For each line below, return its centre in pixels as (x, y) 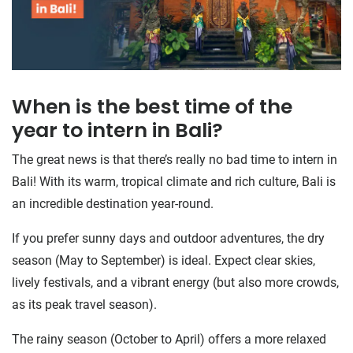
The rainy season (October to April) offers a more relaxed (169, 339)
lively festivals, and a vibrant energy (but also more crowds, (175, 282)
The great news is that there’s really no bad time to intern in (175, 159)
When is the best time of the (152, 106)
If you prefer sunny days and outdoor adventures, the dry (168, 238)
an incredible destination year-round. (113, 203)
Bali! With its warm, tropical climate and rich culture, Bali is (174, 181)
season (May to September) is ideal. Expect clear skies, (163, 260)
